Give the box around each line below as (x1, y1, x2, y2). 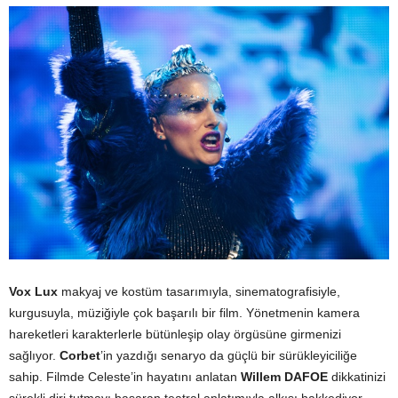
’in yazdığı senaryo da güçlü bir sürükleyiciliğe (100, 348, 357, 363)
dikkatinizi (328, 370, 386, 385)
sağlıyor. (9, 348, 60, 363)
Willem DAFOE (241, 370, 328, 385)
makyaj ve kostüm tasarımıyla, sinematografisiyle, (58, 284, 340, 299)
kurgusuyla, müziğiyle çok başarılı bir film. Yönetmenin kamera (9, 306, 360, 321)
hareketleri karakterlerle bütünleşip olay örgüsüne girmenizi (9, 327, 341, 342)
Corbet (60, 348, 100, 363)
